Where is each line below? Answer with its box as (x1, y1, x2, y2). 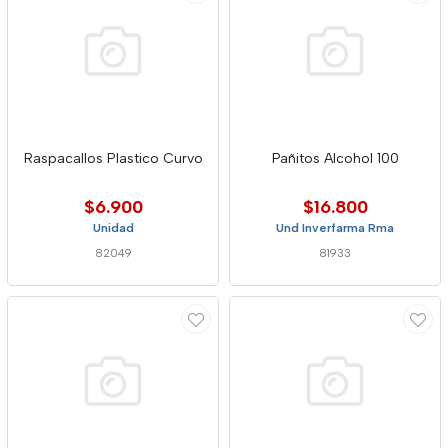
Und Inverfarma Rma (276, 221, 394, 235)
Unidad (92, 221, 134, 235)
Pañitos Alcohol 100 (271, 150, 399, 167)
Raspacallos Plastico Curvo (23, 150, 203, 167)
